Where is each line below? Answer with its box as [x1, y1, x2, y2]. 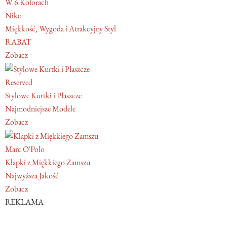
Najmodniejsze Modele [5, 103, 75, 114]
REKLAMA [5, 196, 44, 207]
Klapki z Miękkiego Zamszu [5, 157, 90, 168]
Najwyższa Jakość [5, 170, 59, 181]
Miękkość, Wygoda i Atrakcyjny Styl [5, 23, 116, 34]
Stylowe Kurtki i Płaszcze [5, 90, 82, 101]
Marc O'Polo [5, 143, 45, 155]
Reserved [5, 77, 32, 88]
